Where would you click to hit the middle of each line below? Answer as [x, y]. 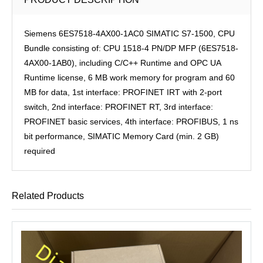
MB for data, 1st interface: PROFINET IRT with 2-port [123, 92]
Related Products [48, 196]
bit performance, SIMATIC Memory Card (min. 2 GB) [122, 136]
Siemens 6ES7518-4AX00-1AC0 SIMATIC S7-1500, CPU [129, 33]
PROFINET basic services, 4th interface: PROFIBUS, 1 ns [131, 122]
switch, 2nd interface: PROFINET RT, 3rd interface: [119, 107]
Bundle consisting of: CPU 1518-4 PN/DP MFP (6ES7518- [131, 48]
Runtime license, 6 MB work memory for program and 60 [129, 77]
